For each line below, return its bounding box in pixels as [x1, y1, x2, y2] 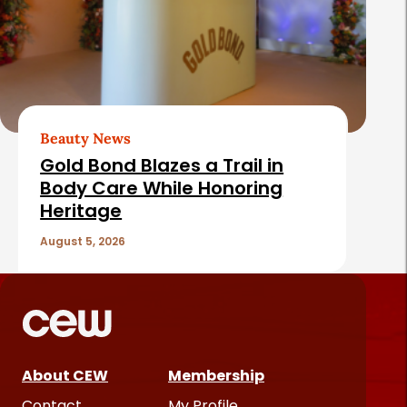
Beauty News [40, 129, 132, 148]
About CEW [22, 365, 108, 387]
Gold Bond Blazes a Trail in [40, 153, 284, 179]
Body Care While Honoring [40, 175, 283, 202]
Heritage [40, 198, 123, 224]
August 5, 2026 [40, 233, 126, 250]
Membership [168, 365, 264, 387]
